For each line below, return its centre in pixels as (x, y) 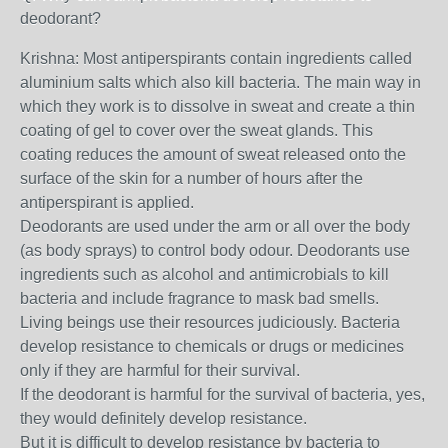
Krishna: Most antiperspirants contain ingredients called (216, 58)
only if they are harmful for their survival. (160, 370)
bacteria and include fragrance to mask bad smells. (199, 298)
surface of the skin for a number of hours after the (191, 178)
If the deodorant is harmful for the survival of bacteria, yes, (222, 394)
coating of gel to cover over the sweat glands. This (196, 130)
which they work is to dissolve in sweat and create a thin (217, 106)
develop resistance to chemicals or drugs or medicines (212, 346)
